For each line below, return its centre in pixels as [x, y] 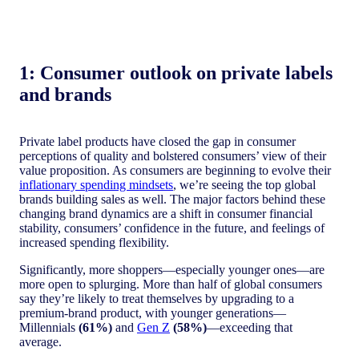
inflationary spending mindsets [96, 184]
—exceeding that [250, 327]
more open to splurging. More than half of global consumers [171, 284]
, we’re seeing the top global [244, 184]
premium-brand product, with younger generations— [153, 313]
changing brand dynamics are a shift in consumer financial [166, 213]
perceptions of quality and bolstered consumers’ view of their [173, 155]
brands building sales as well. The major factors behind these [172, 199]
